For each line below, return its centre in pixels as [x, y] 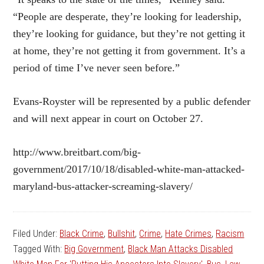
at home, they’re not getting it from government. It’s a [129, 51]
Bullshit [122, 234]
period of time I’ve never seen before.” [97, 68]
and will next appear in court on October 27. [108, 119]
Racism [230, 234]
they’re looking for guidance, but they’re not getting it [129, 34]
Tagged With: [39, 249]
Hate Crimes [189, 234]
